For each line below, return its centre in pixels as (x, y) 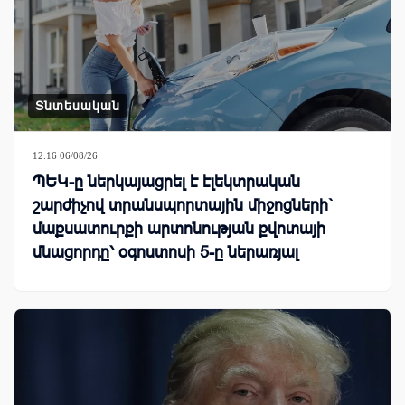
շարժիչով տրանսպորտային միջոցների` (183, 205)
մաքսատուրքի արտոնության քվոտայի (179, 228)
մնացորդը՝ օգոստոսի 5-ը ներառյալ (165, 252)
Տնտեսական (78, 105)
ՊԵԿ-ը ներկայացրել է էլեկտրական (166, 181)
